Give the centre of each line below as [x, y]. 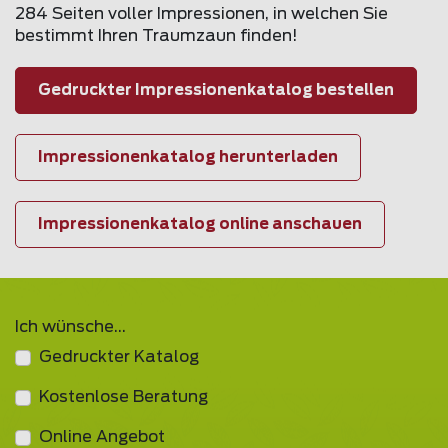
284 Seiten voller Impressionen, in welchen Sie [201, 14]
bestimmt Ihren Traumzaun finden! [156, 36]
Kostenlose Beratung [123, 397]
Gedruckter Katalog [119, 357]
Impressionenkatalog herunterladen [188, 157]
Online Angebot [102, 437]
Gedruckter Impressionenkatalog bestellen [216, 90]
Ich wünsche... [70, 327]
